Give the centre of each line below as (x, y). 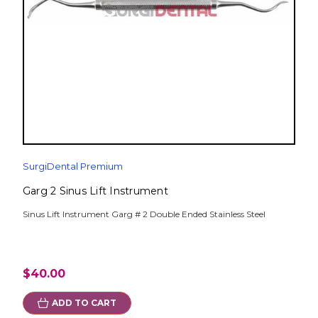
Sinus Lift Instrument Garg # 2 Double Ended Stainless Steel (144, 214)
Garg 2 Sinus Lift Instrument (95, 191)
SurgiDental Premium (72, 166)
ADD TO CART (84, 303)
